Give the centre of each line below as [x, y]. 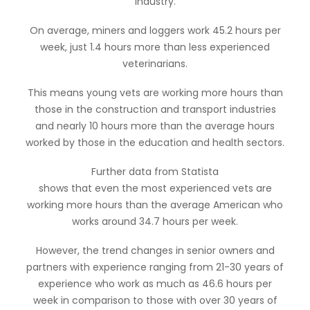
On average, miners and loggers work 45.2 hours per [155, 30]
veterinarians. [155, 64]
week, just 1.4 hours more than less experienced [155, 47]
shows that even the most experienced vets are [155, 188]
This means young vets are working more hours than [155, 93]
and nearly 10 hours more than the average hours [155, 126]
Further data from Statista [155, 172]
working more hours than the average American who [155, 205]
